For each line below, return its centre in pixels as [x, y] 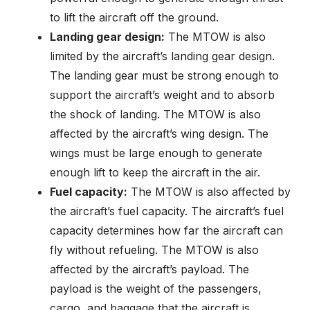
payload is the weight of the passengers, [156, 289]
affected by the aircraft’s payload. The [149, 270]
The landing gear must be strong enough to [164, 76]
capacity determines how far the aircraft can [166, 231]
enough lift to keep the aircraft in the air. [155, 173]
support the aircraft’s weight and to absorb [162, 95]
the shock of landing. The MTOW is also [155, 115]
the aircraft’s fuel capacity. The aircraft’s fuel [167, 211]
